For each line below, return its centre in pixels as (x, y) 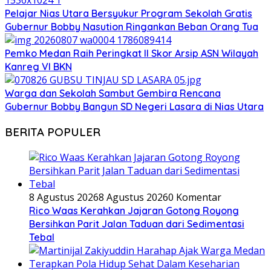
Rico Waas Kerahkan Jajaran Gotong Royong (134, 210)
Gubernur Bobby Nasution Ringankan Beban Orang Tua (132, 27)
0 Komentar (195, 197)
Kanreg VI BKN (38, 67)
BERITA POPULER (53, 132)
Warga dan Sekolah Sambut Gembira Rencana (113, 93)
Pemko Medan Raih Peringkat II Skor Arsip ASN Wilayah (132, 54)
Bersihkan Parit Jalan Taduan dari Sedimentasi (137, 224)
